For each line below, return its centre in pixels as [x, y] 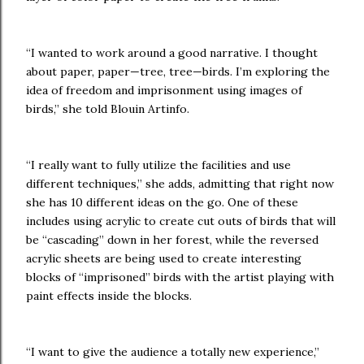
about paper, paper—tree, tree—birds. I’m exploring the [178, 72]
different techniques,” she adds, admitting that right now [180, 184]
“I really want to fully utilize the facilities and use [158, 165]
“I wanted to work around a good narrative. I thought [172, 53]
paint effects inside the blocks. [109, 296]
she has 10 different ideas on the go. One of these [162, 203]
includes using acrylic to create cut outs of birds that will [181, 221]
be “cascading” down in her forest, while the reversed [172, 240]
